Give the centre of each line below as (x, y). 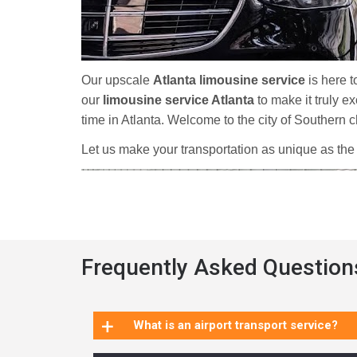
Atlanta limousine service (229, 80)
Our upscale (117, 80)
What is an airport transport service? (235, 325)
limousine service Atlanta (178, 100)
